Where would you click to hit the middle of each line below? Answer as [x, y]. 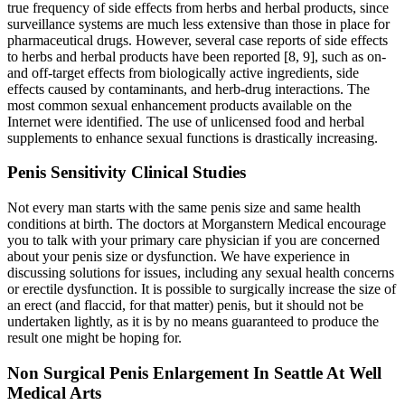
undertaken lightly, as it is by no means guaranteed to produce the [193, 322]
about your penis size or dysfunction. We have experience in [179, 257]
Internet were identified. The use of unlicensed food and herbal [186, 121]
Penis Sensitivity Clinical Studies [127, 173]
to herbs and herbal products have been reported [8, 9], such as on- [197, 56]
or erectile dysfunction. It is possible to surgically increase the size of [202, 289]
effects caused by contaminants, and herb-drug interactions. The [188, 89]
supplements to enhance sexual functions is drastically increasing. [193, 137]
